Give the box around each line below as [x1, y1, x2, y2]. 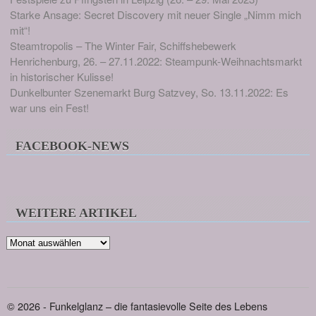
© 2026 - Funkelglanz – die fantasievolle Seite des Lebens [7, 298, 267, 313]
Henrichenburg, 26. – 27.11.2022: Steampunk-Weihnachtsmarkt [9, 54, 302, 69]
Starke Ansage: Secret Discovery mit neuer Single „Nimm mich [9, 7, 301, 23]
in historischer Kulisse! [9, 69, 114, 85]
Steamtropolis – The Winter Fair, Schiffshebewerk [9, 38, 236, 54]
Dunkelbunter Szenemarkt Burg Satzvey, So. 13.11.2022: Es [9, 85, 288, 100]
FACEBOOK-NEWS [16, 139, 130, 154]
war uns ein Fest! [9, 100, 89, 116]
